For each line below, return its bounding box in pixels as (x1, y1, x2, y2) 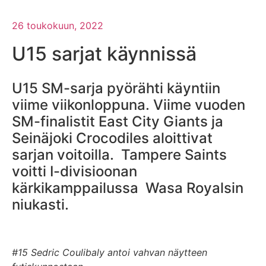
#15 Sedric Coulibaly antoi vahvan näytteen (12, 246, 207, 258)
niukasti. (12, 195, 69, 213)
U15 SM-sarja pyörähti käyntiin (12, 79, 220, 97)
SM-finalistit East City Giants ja (12, 112, 223, 130)
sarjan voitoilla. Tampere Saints (12, 145, 227, 163)
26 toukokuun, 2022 (12, 19, 103, 31)
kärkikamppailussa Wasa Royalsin (12, 179, 243, 197)
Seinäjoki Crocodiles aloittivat (12, 129, 213, 147)
